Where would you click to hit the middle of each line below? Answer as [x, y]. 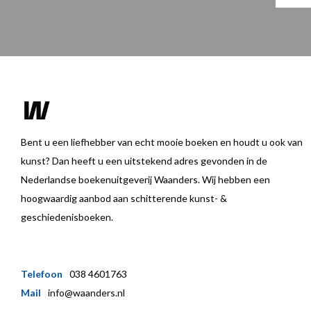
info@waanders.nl [86, 293]
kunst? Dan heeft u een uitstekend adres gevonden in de [144, 161]
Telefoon [42, 274]
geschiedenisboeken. [67, 217]
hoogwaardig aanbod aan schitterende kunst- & [124, 198]
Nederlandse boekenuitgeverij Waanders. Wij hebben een [145, 179]
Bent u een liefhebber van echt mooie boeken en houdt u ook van [162, 142]
